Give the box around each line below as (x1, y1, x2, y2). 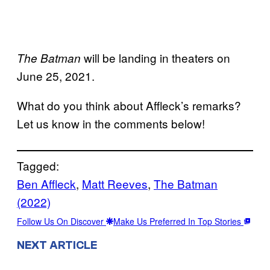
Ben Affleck (17, 175, 76, 192)
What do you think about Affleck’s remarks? (17, 97, 241, 114)
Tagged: (17, 157, 59, 174)
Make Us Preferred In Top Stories (113, 215, 243, 228)
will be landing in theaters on (81, 49, 230, 66)
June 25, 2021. (17, 67, 95, 84)
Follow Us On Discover (17, 215, 106, 228)
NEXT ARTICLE (17, 239, 97, 252)
